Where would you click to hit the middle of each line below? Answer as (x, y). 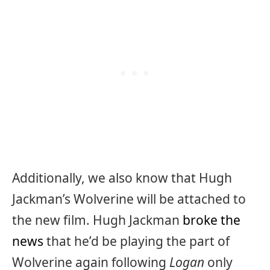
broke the (212, 220)
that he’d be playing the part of (137, 241)
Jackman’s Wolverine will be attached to (129, 199)
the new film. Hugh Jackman (97, 220)
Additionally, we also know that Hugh (122, 178)
